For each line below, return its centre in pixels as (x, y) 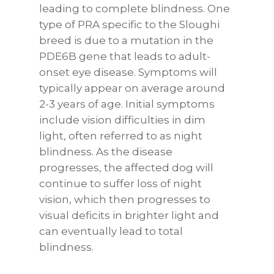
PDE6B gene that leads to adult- (125, 56)
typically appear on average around (132, 88)
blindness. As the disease (106, 152)
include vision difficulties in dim (123, 120)
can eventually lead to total (111, 231)
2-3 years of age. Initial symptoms (127, 104)
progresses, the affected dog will (127, 168)
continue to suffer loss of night (121, 183)
